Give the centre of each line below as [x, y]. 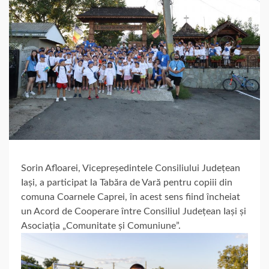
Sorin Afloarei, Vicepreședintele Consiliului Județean [131, 168]
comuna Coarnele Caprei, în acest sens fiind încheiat [131, 197]
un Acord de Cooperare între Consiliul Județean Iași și [134, 211]
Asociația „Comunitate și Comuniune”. [101, 225]
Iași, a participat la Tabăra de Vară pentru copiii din [127, 182]
